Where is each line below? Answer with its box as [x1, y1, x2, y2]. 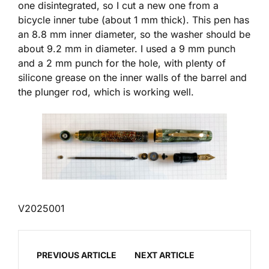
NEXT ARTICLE [134, 249, 195, 260]
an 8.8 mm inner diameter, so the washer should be [18, 28, 250, 40]
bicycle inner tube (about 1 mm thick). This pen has [18, 13, 249, 26]
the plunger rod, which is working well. [18, 85, 194, 98]
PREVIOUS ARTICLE [37, 249, 116, 260]
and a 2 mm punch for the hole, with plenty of [18, 56, 226, 69]
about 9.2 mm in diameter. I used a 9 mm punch [18, 42, 235, 55]
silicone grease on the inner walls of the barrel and [18, 71, 247, 83]
